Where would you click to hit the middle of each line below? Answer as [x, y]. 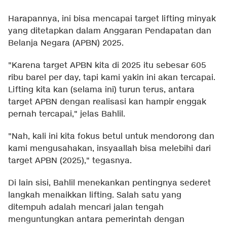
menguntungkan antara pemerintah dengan [96, 220]
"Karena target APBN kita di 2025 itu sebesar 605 [107, 66]
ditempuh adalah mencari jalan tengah [86, 208]
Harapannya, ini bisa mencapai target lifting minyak [112, 19]
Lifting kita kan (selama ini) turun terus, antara [101, 90]
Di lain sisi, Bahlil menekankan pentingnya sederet [109, 183]
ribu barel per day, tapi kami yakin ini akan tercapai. [112, 78]
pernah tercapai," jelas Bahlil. [67, 115]
